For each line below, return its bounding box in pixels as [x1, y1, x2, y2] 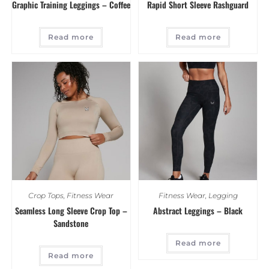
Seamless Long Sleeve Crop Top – [14, 204, 127, 217]
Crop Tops [28, 191, 64, 201]
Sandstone [53, 217, 89, 230]
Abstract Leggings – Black [153, 204, 243, 217]
